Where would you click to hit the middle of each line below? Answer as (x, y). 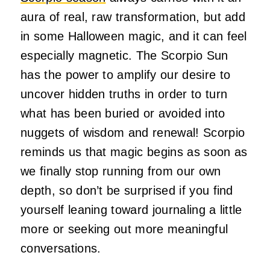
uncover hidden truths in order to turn (124, 94)
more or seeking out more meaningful (124, 229)
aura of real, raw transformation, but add (133, 17)
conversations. (63, 248)
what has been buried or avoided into (123, 113)
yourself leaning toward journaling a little (131, 209)
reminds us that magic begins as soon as (134, 152)
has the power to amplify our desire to (126, 74)
